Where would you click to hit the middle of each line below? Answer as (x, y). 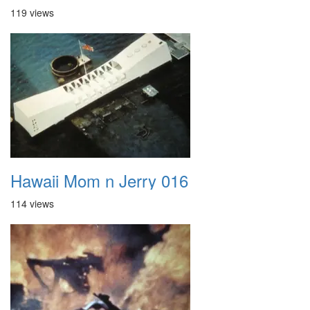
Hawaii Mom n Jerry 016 (99, 180)
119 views (32, 12)
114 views (32, 203)
